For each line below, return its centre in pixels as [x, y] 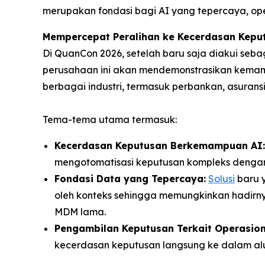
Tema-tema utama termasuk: [110, 119]
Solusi [222, 178]
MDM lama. [80, 211]
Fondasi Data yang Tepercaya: [130, 178]
